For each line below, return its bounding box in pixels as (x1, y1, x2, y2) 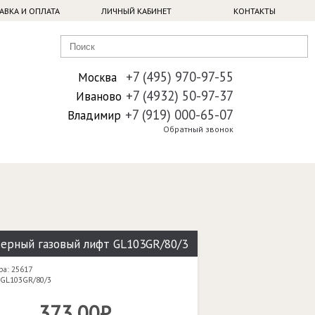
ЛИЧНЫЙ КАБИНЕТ (101, 6, 172, 16)
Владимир (67, 108, 122, 123)
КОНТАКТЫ (233, 6, 276, 16)
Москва (78, 70, 117, 85)
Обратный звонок (163, 124, 234, 134)
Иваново (76, 89, 122, 104)
